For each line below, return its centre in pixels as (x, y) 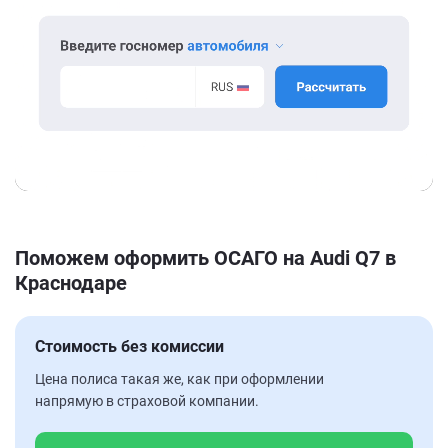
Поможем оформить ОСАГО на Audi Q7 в (205, 257)
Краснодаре (71, 282)
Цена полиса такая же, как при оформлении (179, 378)
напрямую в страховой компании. (147, 400)
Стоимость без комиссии (129, 346)
